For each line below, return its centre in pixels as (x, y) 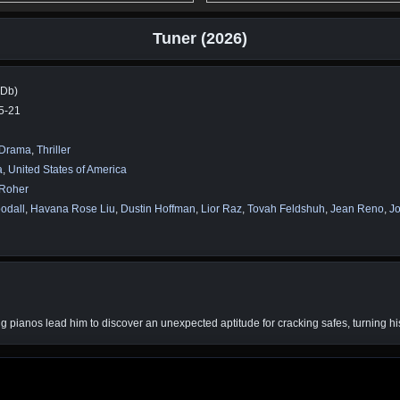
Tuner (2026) (200, 38)
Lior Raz (221, 209)
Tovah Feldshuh (286, 209)
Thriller (54, 150)
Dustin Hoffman (158, 209)
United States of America (67, 170)
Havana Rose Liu (73, 209)
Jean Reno (357, 209)
